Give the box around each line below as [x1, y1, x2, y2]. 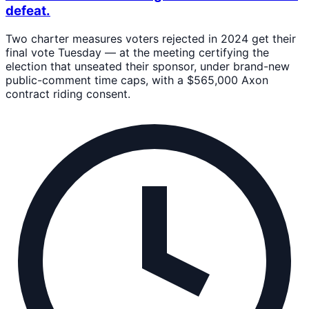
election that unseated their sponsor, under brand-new [6, 59, 290, 74]
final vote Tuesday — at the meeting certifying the [6, 46, 269, 60]
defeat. [6, 3, 50, 19]
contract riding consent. [6, 87, 130, 101]
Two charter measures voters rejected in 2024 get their [6, 32, 296, 46]
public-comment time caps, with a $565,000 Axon [6, 73, 268, 88]
